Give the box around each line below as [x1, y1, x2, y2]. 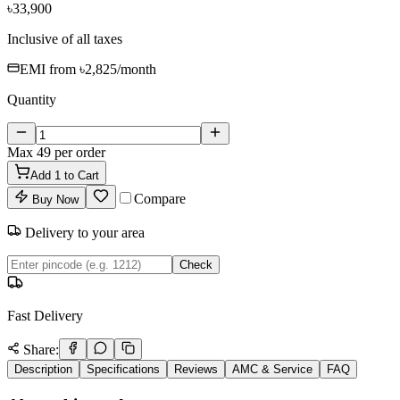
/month [117, 61, 156, 77]
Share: [20, 341, 59, 357]
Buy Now [29, 192, 79, 206]
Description [14, 362, 72, 376]
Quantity [7, 91, 56, 107]
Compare [134, 190, 186, 206]
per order [51, 144, 105, 160]
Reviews [174, 362, 218, 376]
